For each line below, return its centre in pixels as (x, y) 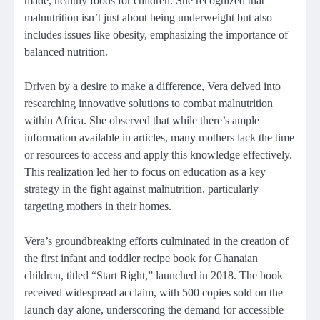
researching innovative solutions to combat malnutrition (149, 104)
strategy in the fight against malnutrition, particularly (141, 189)
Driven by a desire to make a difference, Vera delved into (152, 86)
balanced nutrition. (66, 52)
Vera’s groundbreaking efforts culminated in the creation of (156, 241)
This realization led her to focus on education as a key (145, 172)
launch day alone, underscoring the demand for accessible (154, 309)
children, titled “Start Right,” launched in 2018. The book (154, 275)
